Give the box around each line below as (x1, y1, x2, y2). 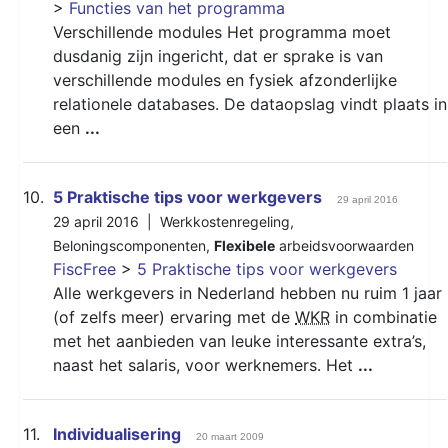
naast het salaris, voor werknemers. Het (53, 354, 358, 375)
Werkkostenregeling (160, 212, 290, 230)
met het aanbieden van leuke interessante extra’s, (53, 330, 426, 351)
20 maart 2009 (196, 430, 264, 442)
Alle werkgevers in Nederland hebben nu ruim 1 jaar (53, 282, 442, 303)
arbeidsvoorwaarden (275, 236, 414, 254)
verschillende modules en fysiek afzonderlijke (53, 69, 397, 90)
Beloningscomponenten (53, 236, 206, 254)
